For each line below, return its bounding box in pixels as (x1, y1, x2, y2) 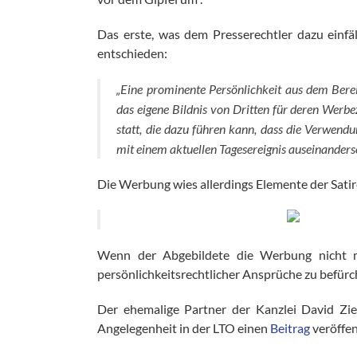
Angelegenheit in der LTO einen (97, 320, 271, 335)
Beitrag (270, 320, 311, 335)
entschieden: (97, 45, 168, 61)
